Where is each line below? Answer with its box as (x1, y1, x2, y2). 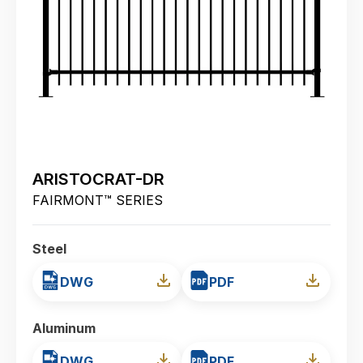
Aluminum (32, 320, 96, 337)
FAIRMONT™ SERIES (32, 192, 163, 209)
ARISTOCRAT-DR (32, 169, 164, 190)
